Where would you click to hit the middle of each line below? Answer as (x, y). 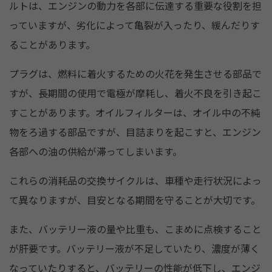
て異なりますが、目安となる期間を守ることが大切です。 (135, 200)
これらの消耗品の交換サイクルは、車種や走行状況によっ (135, 181)
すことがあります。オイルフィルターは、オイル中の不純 (135, 113)
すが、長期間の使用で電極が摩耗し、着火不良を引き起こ (135, 93)
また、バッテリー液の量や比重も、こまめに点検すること (135, 229)
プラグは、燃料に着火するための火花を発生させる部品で (135, 74)
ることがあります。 (52, 45)
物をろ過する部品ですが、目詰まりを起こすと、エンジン (135, 132)
